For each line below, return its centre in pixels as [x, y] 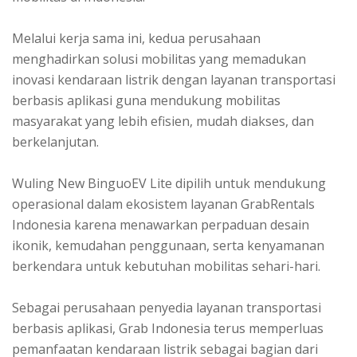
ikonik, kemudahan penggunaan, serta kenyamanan [168, 245]
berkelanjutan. [55, 141]
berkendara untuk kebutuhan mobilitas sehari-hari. [168, 266]
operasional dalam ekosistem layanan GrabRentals [163, 204]
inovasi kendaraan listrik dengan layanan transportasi [174, 79]
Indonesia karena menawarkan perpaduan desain [161, 224]
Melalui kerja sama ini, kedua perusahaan [136, 38]
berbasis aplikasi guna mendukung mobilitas [146, 100]
